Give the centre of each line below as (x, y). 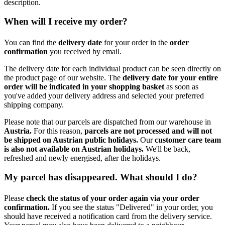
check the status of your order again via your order (113, 198)
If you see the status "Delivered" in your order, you (131, 207)
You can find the (31, 42)
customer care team (188, 140)
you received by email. (86, 51)
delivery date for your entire (169, 77)
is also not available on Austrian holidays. (75, 149)
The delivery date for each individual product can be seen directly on (113, 68)
